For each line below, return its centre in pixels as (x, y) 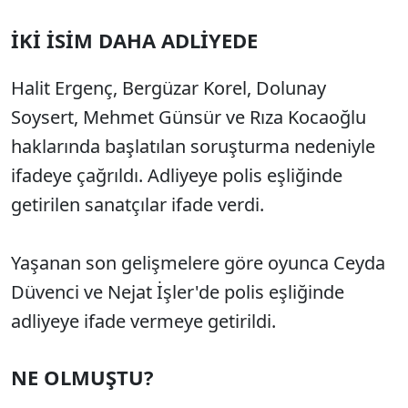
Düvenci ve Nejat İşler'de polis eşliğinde (178, 291)
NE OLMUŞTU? (82, 377)
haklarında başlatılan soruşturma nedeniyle (193, 146)
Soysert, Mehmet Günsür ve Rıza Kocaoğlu (189, 117)
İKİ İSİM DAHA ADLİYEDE (134, 40)
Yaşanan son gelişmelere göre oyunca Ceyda (198, 262)
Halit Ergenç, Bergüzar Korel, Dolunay (168, 87)
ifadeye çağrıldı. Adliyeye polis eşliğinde (177, 175)
